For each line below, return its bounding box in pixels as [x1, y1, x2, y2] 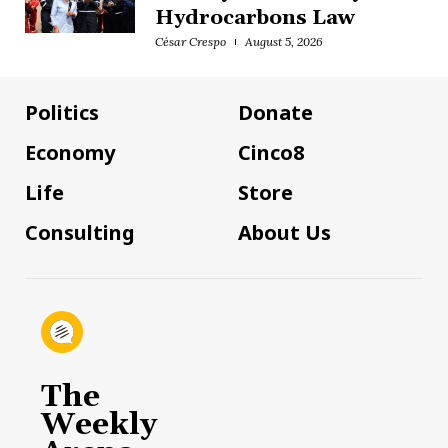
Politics [25, 99, 99, 126]
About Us [238, 219, 331, 246]
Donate [238, 99, 313, 126]
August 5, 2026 [245, 34, 323, 49]
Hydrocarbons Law [155, 5, 355, 31]
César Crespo [155, 34, 226, 49]
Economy [25, 139, 115, 166]
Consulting [25, 219, 135, 246]
